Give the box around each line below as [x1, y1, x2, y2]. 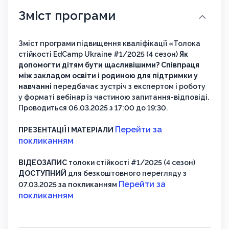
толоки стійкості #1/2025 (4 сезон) [68, 158, 197, 167]
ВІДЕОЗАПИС [18, 158, 68, 167]
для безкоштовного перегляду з [68, 169, 187, 178]
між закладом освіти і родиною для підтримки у [18, 72, 198, 80]
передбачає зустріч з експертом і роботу [53, 82, 205, 91]
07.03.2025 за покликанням [18, 180, 119, 189]
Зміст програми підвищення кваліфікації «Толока [18, 39, 200, 48]
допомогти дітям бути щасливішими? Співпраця [18, 61, 199, 70]
